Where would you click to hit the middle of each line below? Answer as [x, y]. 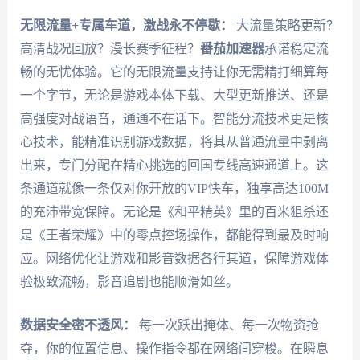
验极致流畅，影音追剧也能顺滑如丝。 [129, 281]
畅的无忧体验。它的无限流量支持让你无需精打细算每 [174, 72]
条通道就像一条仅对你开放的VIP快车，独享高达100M [174, 188]
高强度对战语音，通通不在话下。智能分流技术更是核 [174, 118]
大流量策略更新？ [286, 25]
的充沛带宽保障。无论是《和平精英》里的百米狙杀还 [174, 211]
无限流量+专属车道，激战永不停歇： [126, 25]
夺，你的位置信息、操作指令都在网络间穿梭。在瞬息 [174, 349]
